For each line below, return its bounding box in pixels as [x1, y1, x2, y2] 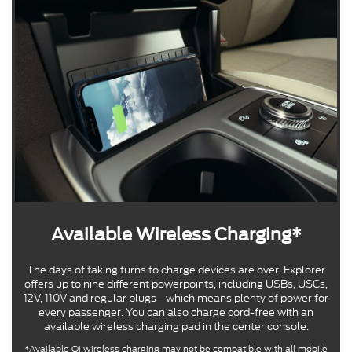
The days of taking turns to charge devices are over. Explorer [27, 262, 325, 277]
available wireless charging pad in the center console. [43, 318, 309, 334]
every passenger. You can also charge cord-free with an [38, 304, 313, 320]
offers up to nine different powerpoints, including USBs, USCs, [24, 276, 328, 291]
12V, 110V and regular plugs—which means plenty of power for [24, 290, 328, 306]
